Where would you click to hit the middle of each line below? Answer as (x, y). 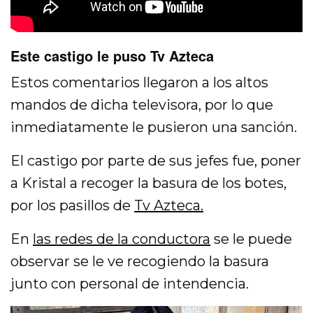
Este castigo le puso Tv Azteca (112, 55)
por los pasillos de (73, 205)
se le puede (252, 239)
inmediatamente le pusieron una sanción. (154, 127)
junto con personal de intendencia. (130, 283)
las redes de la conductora (122, 239)
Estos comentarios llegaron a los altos (140, 82)
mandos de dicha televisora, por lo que (142, 104)
